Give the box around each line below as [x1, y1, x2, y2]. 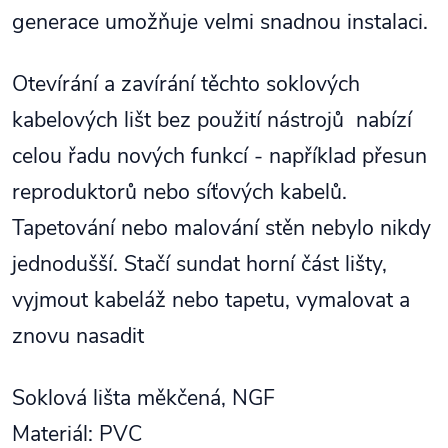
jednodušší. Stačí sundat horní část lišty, [12, 249, 387, 279]
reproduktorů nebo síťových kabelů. [12, 177, 347, 207]
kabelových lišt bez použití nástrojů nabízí [12, 105, 412, 135]
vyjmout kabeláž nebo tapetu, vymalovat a [12, 285, 410, 315]
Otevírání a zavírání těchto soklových [12, 69, 360, 99]
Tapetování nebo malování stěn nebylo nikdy [12, 213, 431, 243]
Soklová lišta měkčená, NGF [12, 383, 281, 413]
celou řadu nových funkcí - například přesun [12, 141, 427, 171]
